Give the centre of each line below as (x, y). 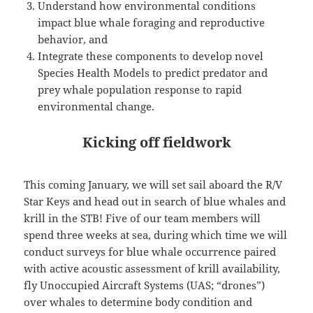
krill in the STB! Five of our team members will (143, 218)
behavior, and (73, 39)
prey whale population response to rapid (140, 90)
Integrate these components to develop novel (151, 56)
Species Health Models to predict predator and (153, 73)
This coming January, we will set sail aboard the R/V (153, 185)
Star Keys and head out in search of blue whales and (155, 202)
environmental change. (96, 107)
